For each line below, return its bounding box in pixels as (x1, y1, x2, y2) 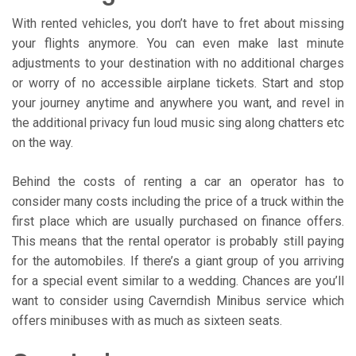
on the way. (12, 134, 73, 150)
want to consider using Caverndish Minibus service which (12, 292, 344, 308)
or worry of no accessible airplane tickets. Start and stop (12, 75, 344, 91)
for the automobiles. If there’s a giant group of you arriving (12, 253, 344, 269)
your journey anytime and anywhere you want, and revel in (12, 95, 344, 110)
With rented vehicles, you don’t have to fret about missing (12, 15, 344, 31)
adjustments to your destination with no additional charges (12, 55, 344, 71)
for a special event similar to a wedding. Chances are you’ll (12, 273, 344, 288)
